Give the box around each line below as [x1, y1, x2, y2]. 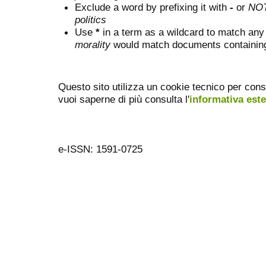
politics [75, 13, 106, 26]
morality [75, 38, 110, 50]
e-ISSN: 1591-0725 [58, 143, 142, 156]
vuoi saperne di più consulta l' [58, 93, 189, 106]
